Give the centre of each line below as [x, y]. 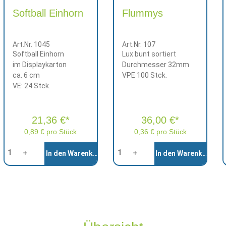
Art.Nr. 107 [138, 44]
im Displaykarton [39, 65]
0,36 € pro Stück [160, 132]
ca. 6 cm [26, 75]
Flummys [142, 13]
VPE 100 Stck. [144, 75]
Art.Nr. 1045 [31, 44]
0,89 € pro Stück [51, 132]
